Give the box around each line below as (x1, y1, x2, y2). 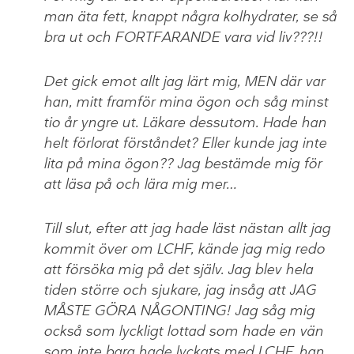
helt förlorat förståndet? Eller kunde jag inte (43, 134, 326, 153)
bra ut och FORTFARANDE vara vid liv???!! (43, 28, 322, 47)
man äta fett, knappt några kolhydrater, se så (43, 7, 337, 27)
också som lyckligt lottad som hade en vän (43, 322, 323, 341)
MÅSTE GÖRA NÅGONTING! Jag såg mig (43, 301, 314, 321)
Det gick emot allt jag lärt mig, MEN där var (43, 72, 325, 92)
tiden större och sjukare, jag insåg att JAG (43, 281, 316, 300)
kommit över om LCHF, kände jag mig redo (43, 239, 325, 259)
